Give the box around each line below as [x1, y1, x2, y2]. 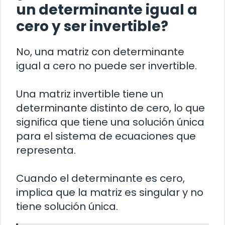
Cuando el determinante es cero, [16, 171, 185, 185]
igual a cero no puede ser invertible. [16, 58, 197, 73]
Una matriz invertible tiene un [16, 86, 163, 101]
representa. [16, 143, 76, 157]
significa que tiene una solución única [16, 115, 204, 129]
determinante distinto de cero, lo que [16, 100, 205, 115]
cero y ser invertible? [16, 16, 168, 36]
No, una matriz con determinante [16, 44, 184, 59]
